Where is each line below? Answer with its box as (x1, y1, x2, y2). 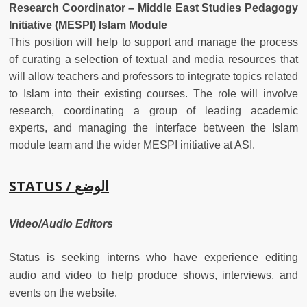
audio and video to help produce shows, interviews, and (9, 269, 298, 281)
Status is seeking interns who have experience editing (9, 251, 298, 263)
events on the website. (9, 286, 117, 299)
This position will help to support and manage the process (9, 36, 298, 48)
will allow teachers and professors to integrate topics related (9, 70, 298, 82)
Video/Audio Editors (9, 217, 113, 230)
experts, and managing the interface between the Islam (9, 121, 298, 134)
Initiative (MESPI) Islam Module (9, 19, 167, 31)
